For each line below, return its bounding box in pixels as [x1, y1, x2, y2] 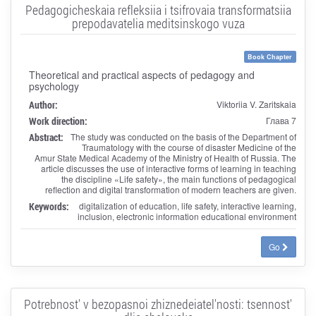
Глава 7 [265, 114, 296, 126]
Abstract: [28, 130, 63, 144]
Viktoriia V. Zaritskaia [216, 97, 296, 110]
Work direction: [28, 114, 87, 128]
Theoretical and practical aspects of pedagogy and [28, 67, 255, 82]
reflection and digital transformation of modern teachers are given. [44, 183, 296, 195]
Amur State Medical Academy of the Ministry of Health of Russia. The [34, 151, 296, 164]
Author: [28, 97, 58, 111]
